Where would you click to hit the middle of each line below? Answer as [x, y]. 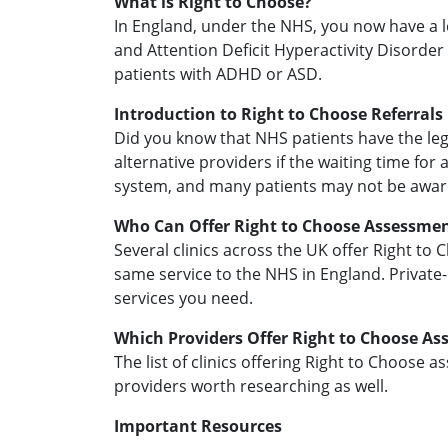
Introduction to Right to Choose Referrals [278, 114]
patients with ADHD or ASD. [218, 74]
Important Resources [198, 426]
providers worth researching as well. [251, 386]
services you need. [183, 298]
